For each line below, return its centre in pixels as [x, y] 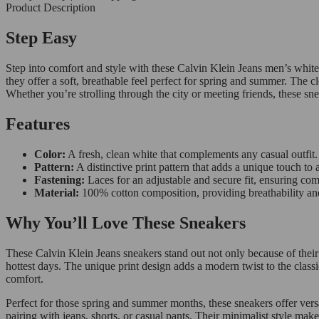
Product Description [51, 8]
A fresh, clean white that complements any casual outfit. [192, 155]
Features [38, 124]
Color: [50, 155]
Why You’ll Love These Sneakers [126, 223]
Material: [57, 193]
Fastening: [59, 180]
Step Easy [41, 38]
